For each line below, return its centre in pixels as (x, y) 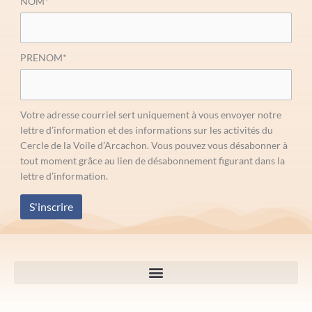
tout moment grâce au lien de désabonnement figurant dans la (152, 160)
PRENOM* (43, 58)
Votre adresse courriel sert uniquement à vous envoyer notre (150, 114)
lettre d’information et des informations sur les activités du (146, 130)
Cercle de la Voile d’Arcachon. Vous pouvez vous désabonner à (154, 145)
